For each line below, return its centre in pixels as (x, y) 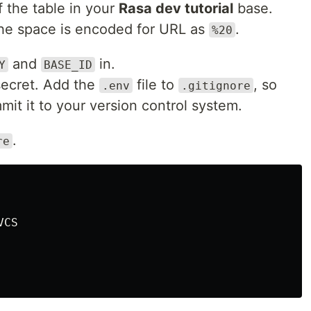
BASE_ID (68, 65)
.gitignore (216, 85)
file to (155, 84)
